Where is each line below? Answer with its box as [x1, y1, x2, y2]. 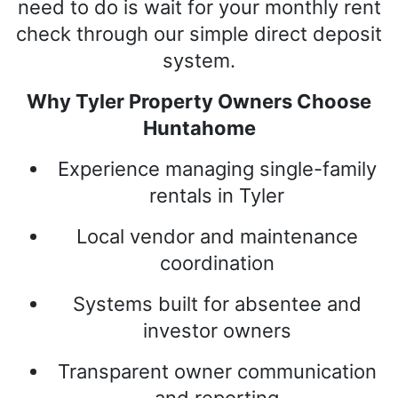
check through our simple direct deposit [16, 22, 382, 46]
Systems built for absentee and [72, 292, 362, 316]
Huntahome [142, 116, 256, 140]
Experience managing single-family [57, 157, 377, 181]
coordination [159, 251, 275, 275]
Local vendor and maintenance [76, 225, 358, 249]
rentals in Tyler [149, 184, 284, 208]
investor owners [142, 319, 291, 343]
